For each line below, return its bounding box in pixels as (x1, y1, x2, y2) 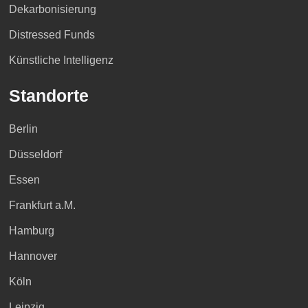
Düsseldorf (8, 148, 62, 160)
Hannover (8, 250, 57, 262)
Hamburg (8, 224, 54, 236)
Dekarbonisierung (8, 3, 96, 15)
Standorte (8, 85, 89, 105)
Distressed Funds (8, 28, 95, 41)
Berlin (8, 122, 38, 135)
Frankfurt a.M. (8, 199, 76, 211)
